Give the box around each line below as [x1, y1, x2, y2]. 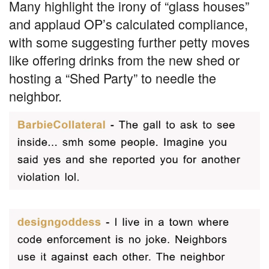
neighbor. [9, 86, 62, 106]
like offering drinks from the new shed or [9, 50, 240, 70]
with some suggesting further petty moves [9, 32, 250, 52]
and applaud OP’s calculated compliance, [9, 14, 248, 34]
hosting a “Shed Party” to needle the [9, 68, 216, 88]
